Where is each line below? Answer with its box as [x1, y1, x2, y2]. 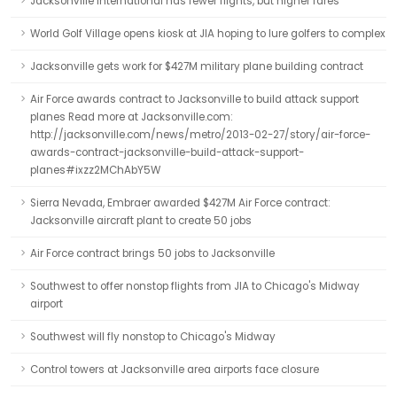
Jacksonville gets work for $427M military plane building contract [30, 59, 363, 74]
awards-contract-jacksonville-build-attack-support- [30, 145, 304, 160]
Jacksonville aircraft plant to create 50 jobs [30, 214, 252, 228]
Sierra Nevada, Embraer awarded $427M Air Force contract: [30, 196, 331, 210]
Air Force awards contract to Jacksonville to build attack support [30, 92, 359, 106]
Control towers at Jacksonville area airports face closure [30, 362, 319, 377]
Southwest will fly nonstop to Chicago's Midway [30, 330, 276, 344]
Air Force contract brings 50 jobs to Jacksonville [30, 246, 275, 261]
